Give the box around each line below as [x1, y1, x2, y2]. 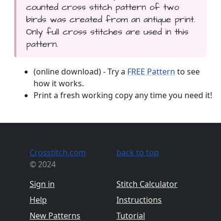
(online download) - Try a [34, 66, 127, 77]
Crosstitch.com [30, 147, 86, 158]
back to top [116, 147, 159, 158]
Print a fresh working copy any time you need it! [34, 89, 212, 101]
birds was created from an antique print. [26, 13, 195, 26]
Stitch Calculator [116, 178, 178, 189]
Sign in [30, 178, 55, 189]
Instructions [116, 194, 162, 205]
